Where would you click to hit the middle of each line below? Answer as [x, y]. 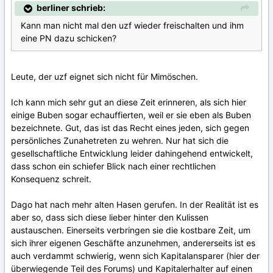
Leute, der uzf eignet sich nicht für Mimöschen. [105, 77]
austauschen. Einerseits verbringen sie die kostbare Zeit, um [131, 230]
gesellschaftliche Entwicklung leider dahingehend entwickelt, [132, 154]
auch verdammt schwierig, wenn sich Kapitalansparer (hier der [135, 256]
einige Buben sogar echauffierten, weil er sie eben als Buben [131, 115]
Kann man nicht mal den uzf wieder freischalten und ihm [132, 26]
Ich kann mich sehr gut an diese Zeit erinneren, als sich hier [129, 102]
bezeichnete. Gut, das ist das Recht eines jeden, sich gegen [130, 128]
